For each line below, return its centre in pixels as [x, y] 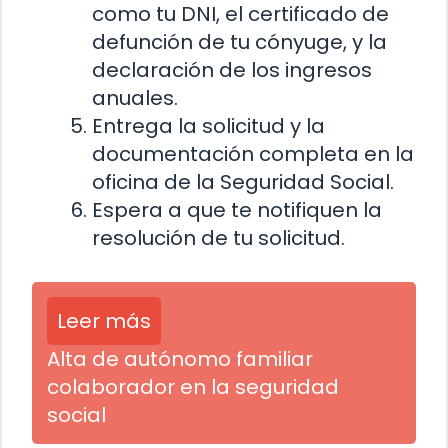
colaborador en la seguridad [193, 387]
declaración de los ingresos [232, 70]
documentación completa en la [253, 154]
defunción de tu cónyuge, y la [239, 42]
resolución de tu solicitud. [218, 238]
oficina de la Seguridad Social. [243, 182]
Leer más [104, 321]
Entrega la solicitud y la [208, 126]
